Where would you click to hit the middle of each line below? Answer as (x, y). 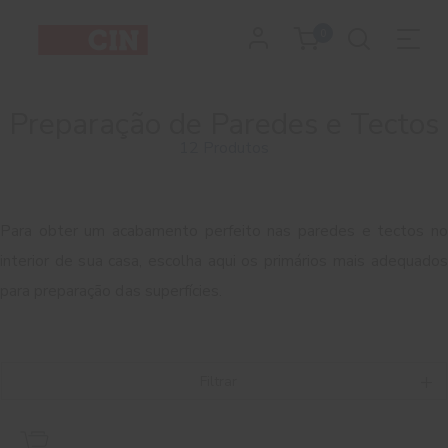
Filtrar (218, 381)
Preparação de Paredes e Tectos (224, 124)
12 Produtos (224, 148)
